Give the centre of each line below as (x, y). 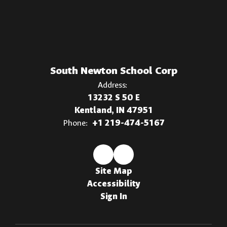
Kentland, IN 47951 (113, 110)
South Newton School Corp (113, 71)
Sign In (113, 197)
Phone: (75, 123)
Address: (112, 85)
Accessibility (113, 184)
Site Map (113, 171)
